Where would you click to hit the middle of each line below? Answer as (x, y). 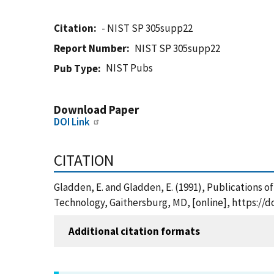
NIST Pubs (130, 68)
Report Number (90, 48)
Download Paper (96, 109)
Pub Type (76, 68)
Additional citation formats (134, 231)
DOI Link (72, 122)
